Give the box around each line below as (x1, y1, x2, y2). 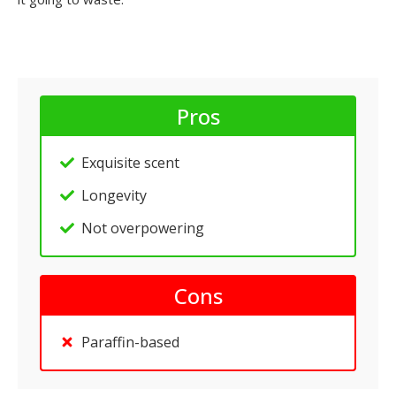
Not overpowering (81, 218, 204, 238)
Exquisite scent (81, 153, 179, 172)
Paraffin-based (81, 332, 179, 352)
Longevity (81, 186, 147, 205)
